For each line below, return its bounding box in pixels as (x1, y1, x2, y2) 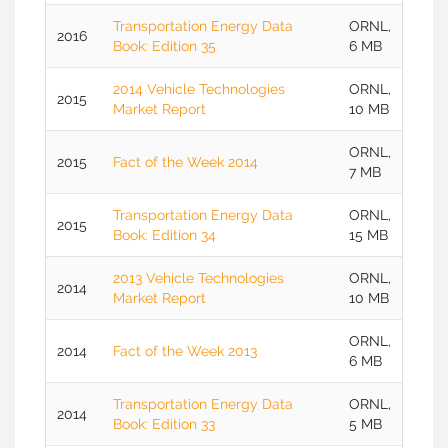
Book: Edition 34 (113, 227, 216, 243)
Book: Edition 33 (113, 416, 215, 432)
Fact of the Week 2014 (113, 154, 258, 170)
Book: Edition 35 (113, 38, 216, 54)
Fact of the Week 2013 (113, 343, 257, 359)
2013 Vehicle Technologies (113, 270, 284, 286)
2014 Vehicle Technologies (113, 81, 285, 97)
